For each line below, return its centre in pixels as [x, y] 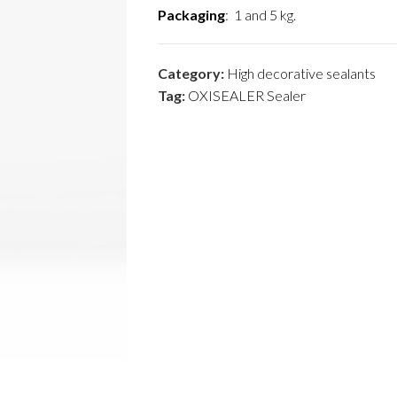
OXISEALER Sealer [246, 95]
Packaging [191, 15]
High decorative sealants [301, 73]
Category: [191, 73]
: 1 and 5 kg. [260, 15]
